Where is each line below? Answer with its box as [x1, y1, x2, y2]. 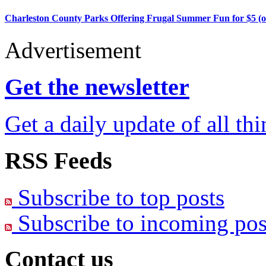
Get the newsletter [5, 74, 189, 101]
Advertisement [5, 37, 141, 63]
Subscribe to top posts [12, 184, 224, 210]
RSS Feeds [5, 147, 112, 174]
